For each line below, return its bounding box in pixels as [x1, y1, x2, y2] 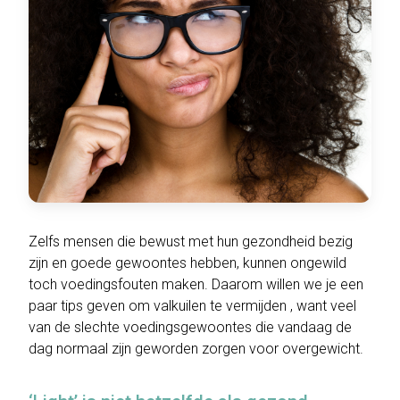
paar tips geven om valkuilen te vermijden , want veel [29, 297, 356, 314]
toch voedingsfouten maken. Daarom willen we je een [29, 276, 363, 293]
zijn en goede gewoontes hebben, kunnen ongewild [29, 254, 346, 271]
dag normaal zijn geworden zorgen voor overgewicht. [29, 340, 363, 357]
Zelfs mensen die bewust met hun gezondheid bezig [29, 233, 353, 250]
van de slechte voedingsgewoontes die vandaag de [29, 319, 352, 336]
